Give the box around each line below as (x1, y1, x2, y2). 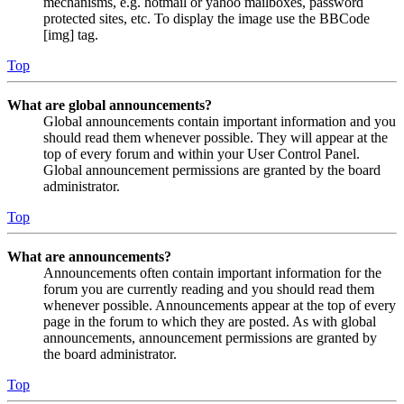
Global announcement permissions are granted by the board (43, 161, 381, 178)
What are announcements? (7, 248, 171, 264)
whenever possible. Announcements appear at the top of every (43, 297, 396, 313)
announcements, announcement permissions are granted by (43, 329, 377, 345)
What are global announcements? (7, 96, 212, 113)
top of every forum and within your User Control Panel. (43, 145, 360, 161)
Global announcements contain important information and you (43, 113, 396, 129)
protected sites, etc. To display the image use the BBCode (43, 10, 370, 26)
